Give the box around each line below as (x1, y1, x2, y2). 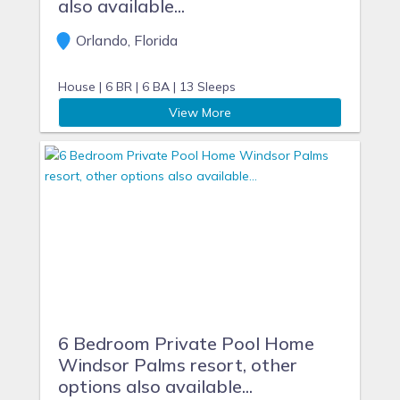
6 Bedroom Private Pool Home (58, 332, 314, 354)
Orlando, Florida (72, 31, 178, 49)
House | (58, 79, 102, 95)
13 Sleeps (179, 79, 236, 95)
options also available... (58, 375, 253, 397)
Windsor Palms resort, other (58, 354, 297, 376)
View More (169, 104, 231, 121)
